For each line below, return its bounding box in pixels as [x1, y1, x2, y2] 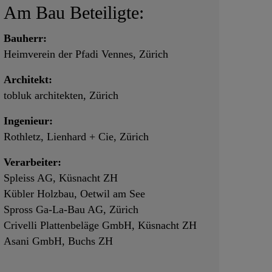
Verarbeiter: [3, 156, 61, 169]
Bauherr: [3, 32, 47, 45]
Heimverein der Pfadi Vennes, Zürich [3, 48, 171, 61]
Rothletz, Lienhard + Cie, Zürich [3, 131, 149, 143]
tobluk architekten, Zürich [3, 89, 118, 102]
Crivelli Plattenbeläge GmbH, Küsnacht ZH [3, 219, 197, 232]
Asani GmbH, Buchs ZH [3, 235, 113, 248]
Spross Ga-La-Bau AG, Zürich [3, 203, 138, 216]
